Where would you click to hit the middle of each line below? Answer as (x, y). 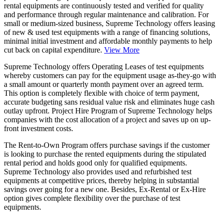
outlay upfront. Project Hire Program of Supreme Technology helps (108, 111)
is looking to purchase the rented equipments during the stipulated (105, 154)
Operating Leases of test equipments (148, 67)
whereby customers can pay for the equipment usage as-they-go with (110, 76)
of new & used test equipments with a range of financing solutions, (107, 32)
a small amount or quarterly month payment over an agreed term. (104, 84)
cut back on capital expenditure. (54, 50)
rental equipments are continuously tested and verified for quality (104, 6)
